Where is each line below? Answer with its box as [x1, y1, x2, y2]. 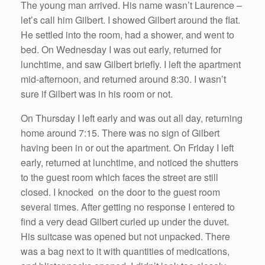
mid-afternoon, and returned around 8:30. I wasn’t [21, 72, 226, 86]
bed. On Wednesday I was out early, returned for [21, 42, 221, 56]
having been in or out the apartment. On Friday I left [21, 140, 234, 154]
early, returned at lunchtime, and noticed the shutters [21, 155, 238, 169]
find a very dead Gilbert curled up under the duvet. [21, 214, 229, 228]
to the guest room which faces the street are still [21, 170, 218, 184]
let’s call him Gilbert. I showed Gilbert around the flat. [21, 12, 240, 27]
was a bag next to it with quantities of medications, [21, 244, 230, 258]
